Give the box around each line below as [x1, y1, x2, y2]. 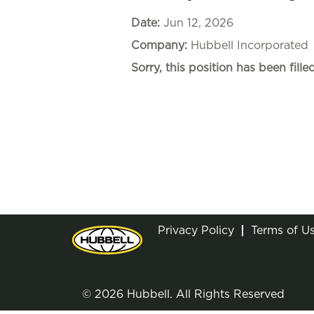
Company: [131, 40, 191, 51]
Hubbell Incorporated [191, 40, 308, 51]
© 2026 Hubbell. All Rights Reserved [82, 289, 285, 300]
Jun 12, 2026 [163, 18, 233, 29]
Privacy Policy [158, 225, 234, 236]
